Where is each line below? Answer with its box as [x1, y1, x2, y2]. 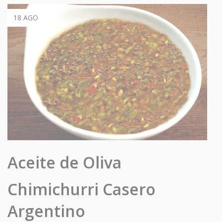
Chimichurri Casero [7, 178, 156, 200]
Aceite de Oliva [7, 151, 121, 173]
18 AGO [13, 13, 38, 22]
